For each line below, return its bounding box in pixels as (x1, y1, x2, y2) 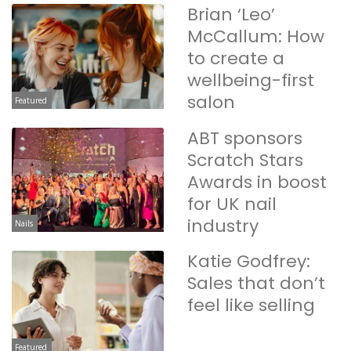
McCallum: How (187, 24, 324, 49)
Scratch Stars (187, 147, 303, 172)
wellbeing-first (187, 68, 314, 93)
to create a (187, 46, 284, 71)
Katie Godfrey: (187, 249, 310, 274)
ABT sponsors (187, 125, 302, 150)
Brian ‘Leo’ (187, 2, 275, 27)
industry (187, 213, 259, 238)
